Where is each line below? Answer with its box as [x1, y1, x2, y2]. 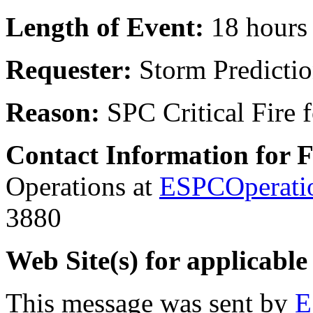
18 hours [204, 12, 307, 42]
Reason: [6, 97, 100, 127]
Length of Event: [6, 12, 204, 42]
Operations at [6, 171, 159, 201]
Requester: [6, 54, 132, 85]
